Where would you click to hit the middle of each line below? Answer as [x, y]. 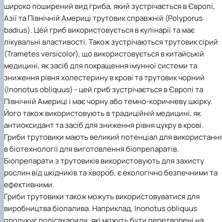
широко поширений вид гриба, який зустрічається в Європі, [110, 6]
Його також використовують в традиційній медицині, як [102, 113]
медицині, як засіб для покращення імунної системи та [101, 66]
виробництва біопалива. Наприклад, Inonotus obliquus [101, 209]
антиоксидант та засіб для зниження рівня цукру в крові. [104, 125]
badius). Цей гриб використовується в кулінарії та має [99, 30]
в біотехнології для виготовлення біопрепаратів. [91, 149]
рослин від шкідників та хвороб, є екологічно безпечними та [111, 173]
